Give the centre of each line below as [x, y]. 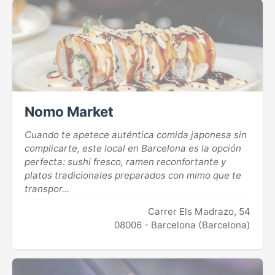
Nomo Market [69, 112]
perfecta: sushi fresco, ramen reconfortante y [125, 162]
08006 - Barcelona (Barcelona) [182, 225]
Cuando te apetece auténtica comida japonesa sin [136, 135]
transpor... [47, 189]
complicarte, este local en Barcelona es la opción [133, 149]
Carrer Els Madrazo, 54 [199, 212]
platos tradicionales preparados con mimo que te [133, 176]
